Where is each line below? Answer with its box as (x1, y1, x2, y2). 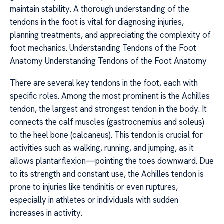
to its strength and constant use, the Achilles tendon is (10, 168, 204, 180)
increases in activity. (10, 207, 82, 219)
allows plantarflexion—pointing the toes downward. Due (10, 155, 214, 167)
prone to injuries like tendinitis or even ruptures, (10, 181, 178, 193)
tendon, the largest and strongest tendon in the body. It (10, 103, 207, 115)
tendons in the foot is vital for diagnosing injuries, (10, 16, 184, 27)
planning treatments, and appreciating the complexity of (10, 29, 211, 40)
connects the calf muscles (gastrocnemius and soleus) (10, 116, 204, 128)
